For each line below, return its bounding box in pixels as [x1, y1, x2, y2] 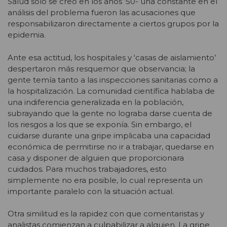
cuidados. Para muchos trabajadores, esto [8, 164, 167, 174]
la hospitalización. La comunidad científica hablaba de [8, 86, 215, 96]
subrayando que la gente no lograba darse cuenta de [8, 108, 212, 118]
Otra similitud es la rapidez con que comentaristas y [8, 209, 204, 219]
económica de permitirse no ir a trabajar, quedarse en [8, 141, 214, 152]
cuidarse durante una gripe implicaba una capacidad [8, 130, 210, 140]
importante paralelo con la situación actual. [8, 186, 174, 196]
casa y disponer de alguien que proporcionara [8, 153, 184, 163]
